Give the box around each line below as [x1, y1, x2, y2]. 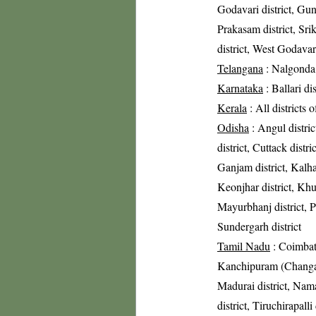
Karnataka [217, 80, 263, 95]
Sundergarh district [217, 219, 301, 233]
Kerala [217, 100, 247, 115]
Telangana [217, 61, 263, 75]
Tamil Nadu [217, 238, 270, 253]
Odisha [217, 120, 249, 135]
